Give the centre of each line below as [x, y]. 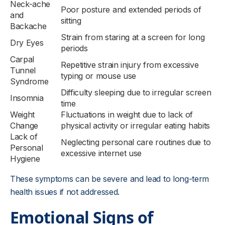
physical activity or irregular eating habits [135, 126]
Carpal [22, 59]
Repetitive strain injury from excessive [130, 65]
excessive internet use [101, 153]
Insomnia [27, 98]
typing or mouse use [98, 76]
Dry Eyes [27, 43]
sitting [71, 21]
